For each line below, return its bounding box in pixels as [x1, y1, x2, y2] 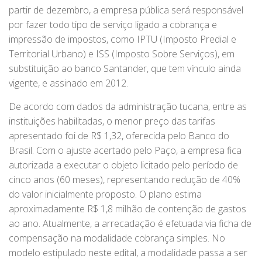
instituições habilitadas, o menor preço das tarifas [9, 115, 215, 128]
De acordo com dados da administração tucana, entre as [9, 100, 247, 113]
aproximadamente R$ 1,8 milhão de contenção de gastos [9, 202, 246, 216]
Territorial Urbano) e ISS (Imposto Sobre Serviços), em [9, 47, 235, 61]
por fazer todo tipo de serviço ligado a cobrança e [9, 18, 217, 32]
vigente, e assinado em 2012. [9, 77, 128, 90]
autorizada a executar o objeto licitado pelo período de [9, 158, 238, 172]
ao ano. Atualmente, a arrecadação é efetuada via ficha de [9, 217, 251, 230]
